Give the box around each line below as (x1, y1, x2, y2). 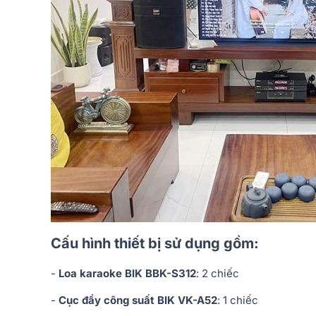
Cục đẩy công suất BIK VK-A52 (59, 293, 217, 307)
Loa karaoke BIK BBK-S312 (59, 266, 196, 280)
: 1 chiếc (217, 293, 258, 307)
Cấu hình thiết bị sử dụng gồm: (51, 234, 259, 252)
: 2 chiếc (196, 266, 239, 280)
